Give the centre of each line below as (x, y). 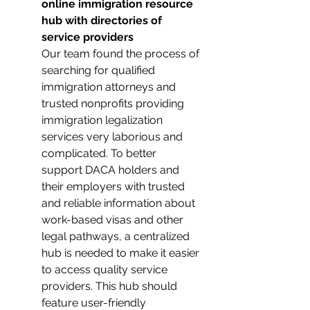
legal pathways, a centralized (117, 236)
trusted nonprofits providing (114, 103)
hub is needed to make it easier (122, 253)
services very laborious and (113, 137)
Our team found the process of (122, 54)
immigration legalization (103, 120)
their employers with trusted (115, 186)
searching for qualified (100, 70)
